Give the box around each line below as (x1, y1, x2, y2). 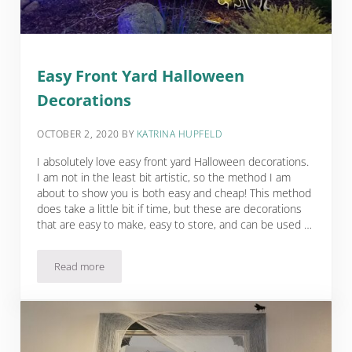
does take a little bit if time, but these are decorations (37, 200, 302, 216)
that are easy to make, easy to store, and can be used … (37, 216, 313, 232)
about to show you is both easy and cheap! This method (37, 185, 312, 200)
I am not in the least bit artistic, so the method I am (37, 169, 291, 185)
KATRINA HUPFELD (136, 126, 222, 141)
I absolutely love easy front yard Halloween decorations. (37, 153, 310, 169)
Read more (54, 258, 105, 273)
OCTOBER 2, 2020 (37, 126, 119, 141)
